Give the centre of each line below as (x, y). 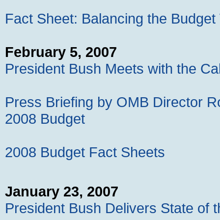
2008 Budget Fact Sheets (85, 152)
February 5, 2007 (61, 52)
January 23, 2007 (62, 192)
